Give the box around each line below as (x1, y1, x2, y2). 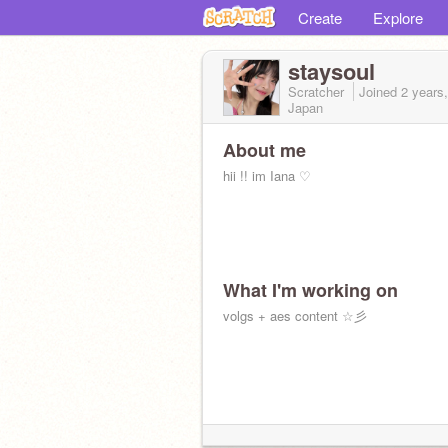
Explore (373, 7, 423, 28)
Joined (359, 82, 401, 101)
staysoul (288, 55, 375, 87)
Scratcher (288, 82, 348, 101)
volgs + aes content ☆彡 (223, 306, 367, 325)
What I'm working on (223, 277, 398, 303)
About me (223, 137, 306, 163)
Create (298, 7, 342, 28)
